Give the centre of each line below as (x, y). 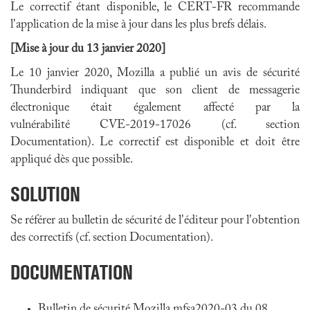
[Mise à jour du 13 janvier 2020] (88, 49)
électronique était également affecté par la (155, 108)
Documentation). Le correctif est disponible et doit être (155, 143)
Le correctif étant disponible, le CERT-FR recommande (155, 8)
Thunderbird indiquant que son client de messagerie (155, 91)
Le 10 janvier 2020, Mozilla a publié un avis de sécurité (155, 73)
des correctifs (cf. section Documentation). (112, 238)
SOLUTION (45, 194)
